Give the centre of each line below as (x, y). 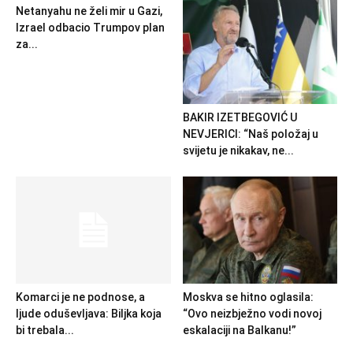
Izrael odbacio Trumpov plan (90, 28)
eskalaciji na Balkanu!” (239, 330)
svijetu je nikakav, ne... (238, 151)
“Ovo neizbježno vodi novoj (252, 313)
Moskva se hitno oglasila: (248, 297)
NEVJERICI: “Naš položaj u (250, 134)
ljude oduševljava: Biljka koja (89, 313)
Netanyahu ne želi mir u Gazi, (89, 11)
